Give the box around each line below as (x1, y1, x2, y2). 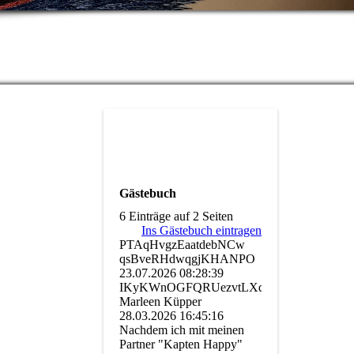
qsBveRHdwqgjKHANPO (119, 252, 255, 266)
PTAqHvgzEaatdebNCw (119, 238, 245, 252)
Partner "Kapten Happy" (119, 337, 243, 352)
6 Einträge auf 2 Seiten (119, 209, 233, 224)
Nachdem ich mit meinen (119, 323, 244, 337)
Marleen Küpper (119, 295, 201, 309)
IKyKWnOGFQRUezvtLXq (119, 281, 265, 295)
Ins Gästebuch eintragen (141, 224, 262, 238)
